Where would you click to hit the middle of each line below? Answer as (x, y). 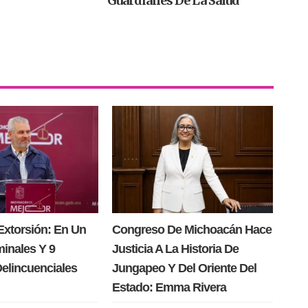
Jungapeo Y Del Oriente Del (184, 268)
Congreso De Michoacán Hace (191, 230)
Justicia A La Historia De (175, 249)
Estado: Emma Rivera (169, 288)
